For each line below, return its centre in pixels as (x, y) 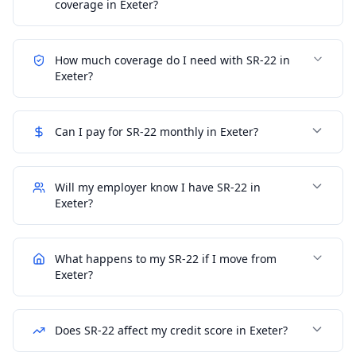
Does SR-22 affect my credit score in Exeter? (171, 330)
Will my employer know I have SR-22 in (158, 187)
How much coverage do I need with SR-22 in (172, 60)
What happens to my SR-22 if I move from (166, 258)
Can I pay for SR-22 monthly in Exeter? (157, 131)
